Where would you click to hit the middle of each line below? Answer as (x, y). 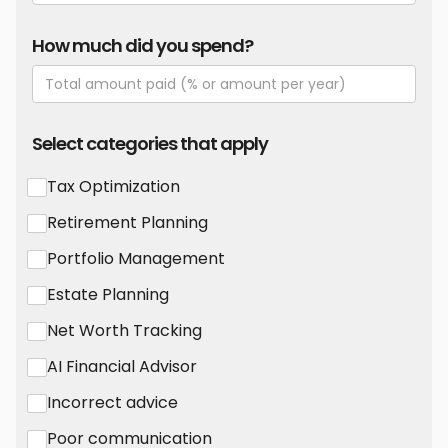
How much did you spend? (142, 46)
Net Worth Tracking (124, 331)
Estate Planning (108, 295)
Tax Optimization (113, 187)
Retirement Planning (127, 223)
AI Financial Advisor (122, 367)
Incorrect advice (112, 403)
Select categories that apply (150, 144)
